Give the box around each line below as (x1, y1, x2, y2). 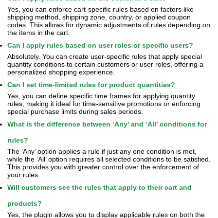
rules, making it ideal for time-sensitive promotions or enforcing (7, 100, 200, 108)
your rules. (7, 171, 40, 179)
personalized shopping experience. (7, 68, 115, 76)
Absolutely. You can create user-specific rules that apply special (7, 53, 202, 60)
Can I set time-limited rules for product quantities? (7, 81, 175, 89)
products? (7, 200, 42, 207)
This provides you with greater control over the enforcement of (7, 163, 199, 171)
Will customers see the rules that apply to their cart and (7, 183, 192, 191)
